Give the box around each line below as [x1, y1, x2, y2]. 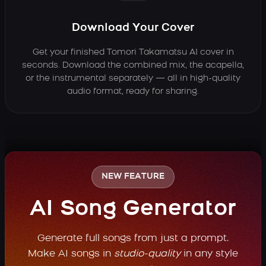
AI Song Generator [30, 199, 236, 220]
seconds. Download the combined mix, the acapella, [22, 61, 244, 70]
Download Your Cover [72, 23, 194, 34]
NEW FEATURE [102, 172, 164, 181]
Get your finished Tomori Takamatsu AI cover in [32, 48, 234, 57]
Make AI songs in [28, 249, 114, 259]
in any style [180, 249, 238, 259]
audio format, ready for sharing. [67, 87, 199, 96]
